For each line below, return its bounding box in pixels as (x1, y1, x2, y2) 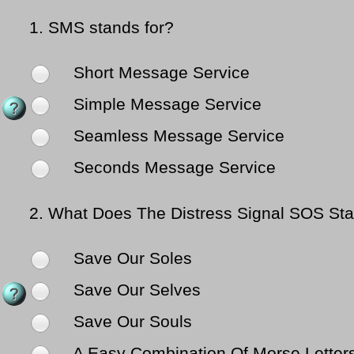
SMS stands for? (48, 18, 174, 38)
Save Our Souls (69, 312, 192, 332)
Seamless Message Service (69, 126, 284, 146)
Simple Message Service (69, 95, 262, 115)
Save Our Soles (69, 249, 192, 269)
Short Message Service (69, 63, 250, 83)
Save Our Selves (69, 281, 201, 300)
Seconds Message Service (69, 158, 276, 178)
